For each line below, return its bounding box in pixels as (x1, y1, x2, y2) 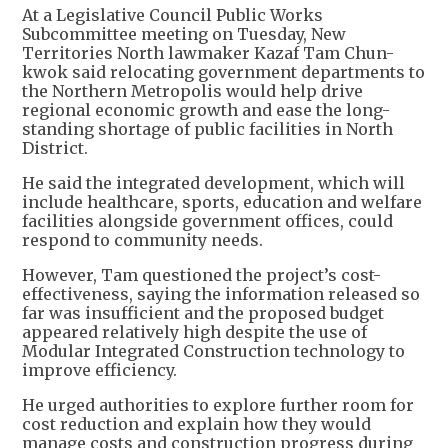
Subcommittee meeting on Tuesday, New (22, 24, 346, 44)
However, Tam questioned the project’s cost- (22, 265, 381, 285)
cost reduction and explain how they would (22, 414, 371, 434)
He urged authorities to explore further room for (22, 395, 414, 415)
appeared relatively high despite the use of (22, 322, 367, 342)
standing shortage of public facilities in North (22, 119, 393, 139)
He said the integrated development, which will (22, 173, 405, 193)
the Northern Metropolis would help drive (22, 81, 363, 101)
